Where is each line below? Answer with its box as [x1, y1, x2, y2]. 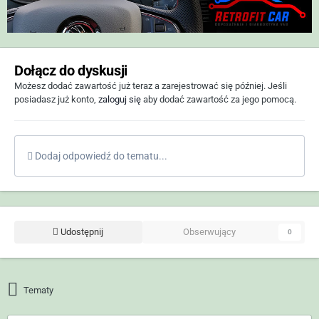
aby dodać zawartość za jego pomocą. [141, 93, 296, 105]
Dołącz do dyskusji [14, 61, 127, 79]
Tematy [23, 284, 54, 296]
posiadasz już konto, [14, 93, 98, 105]
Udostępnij [58, 226, 104, 237]
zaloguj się [98, 93, 141, 105]
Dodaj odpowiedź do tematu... [33, 150, 167, 162]
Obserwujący [182, 226, 236, 237]
